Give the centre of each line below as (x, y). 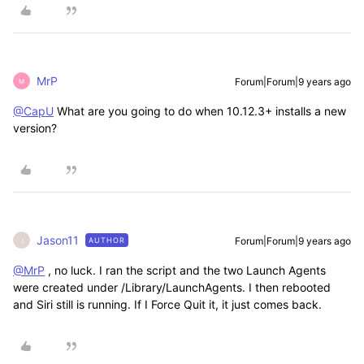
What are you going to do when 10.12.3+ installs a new (200, 111)
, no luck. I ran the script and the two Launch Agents (185, 270)
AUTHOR (107, 240)
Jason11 (58, 240)
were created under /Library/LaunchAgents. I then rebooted (172, 287)
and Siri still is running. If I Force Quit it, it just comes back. (167, 304)
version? (35, 128)
